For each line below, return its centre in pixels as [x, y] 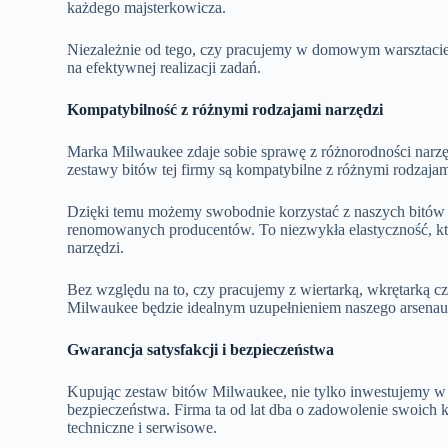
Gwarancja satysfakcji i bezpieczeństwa [201, 349]
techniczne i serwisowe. [142, 427]
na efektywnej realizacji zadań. [164, 67]
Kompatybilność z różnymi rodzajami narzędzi [225, 109]
